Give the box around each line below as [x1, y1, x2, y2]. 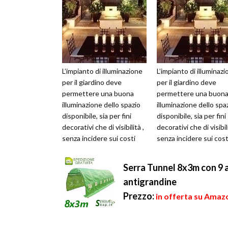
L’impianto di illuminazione [62, 67, 142, 76]
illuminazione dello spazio [62, 100, 140, 109]
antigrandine [123, 176, 177, 188]
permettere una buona [62, 89, 134, 98]
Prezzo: [123, 190, 154, 202]
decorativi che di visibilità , [62, 123, 144, 132]
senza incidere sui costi [62, 134, 135, 143]
